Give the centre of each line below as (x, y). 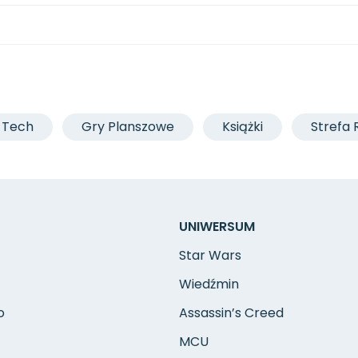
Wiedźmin (209, 284)
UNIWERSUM (217, 227)
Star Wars (210, 255)
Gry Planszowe (128, 127)
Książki (243, 127)
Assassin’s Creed (231, 313)
